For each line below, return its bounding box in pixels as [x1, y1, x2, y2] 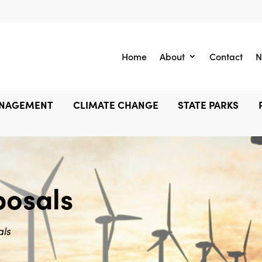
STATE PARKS [178, 97, 239, 112]
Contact [209, 50, 243, 63]
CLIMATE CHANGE [73, 97, 158, 112]
